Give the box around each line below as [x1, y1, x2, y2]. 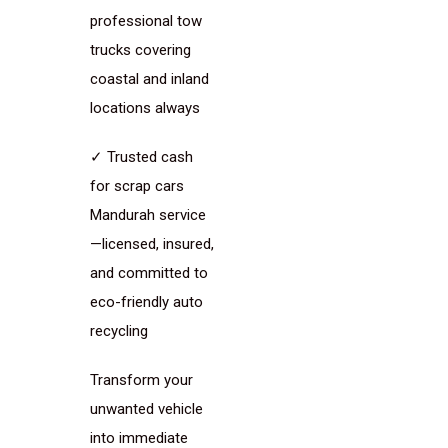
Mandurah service [90, 206, 206, 224]
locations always [90, 99, 200, 117]
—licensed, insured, [90, 235, 214, 253]
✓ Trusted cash [90, 148, 193, 166]
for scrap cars [90, 177, 184, 195]
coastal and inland [90, 70, 209, 88]
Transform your [90, 371, 193, 389]
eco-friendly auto [90, 293, 203, 311]
